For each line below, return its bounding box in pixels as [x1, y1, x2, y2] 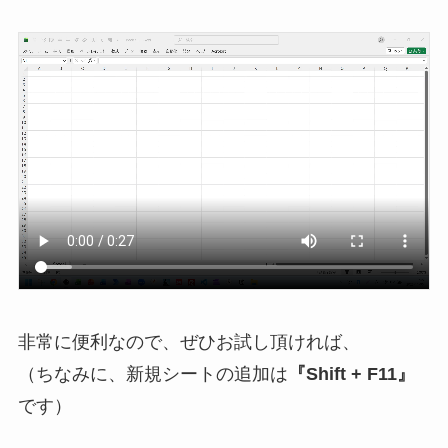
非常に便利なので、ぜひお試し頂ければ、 [17, 332, 360, 353]
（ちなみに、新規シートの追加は [17, 364, 288, 385]
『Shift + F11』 [287, 364, 415, 385]
